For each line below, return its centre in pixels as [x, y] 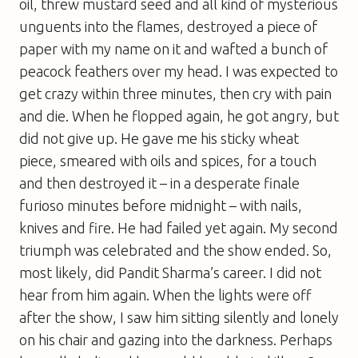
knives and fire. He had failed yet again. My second [179, 227]
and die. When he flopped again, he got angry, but [179, 115]
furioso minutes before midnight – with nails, [161, 205]
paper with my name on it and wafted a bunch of [173, 48]
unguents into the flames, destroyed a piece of [168, 26]
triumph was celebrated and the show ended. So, [175, 250]
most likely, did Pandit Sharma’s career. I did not [170, 272]
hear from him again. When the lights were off [165, 294]
